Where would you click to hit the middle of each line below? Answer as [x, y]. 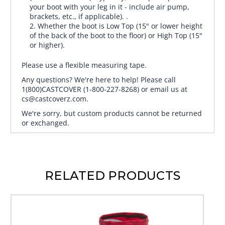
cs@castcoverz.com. [55, 99]
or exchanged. [45, 123]
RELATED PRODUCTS [113, 176]
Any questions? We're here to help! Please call [99, 80]
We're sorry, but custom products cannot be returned [112, 114]
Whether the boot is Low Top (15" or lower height [120, 26]
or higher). [47, 45]
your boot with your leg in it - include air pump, [110, 7]
